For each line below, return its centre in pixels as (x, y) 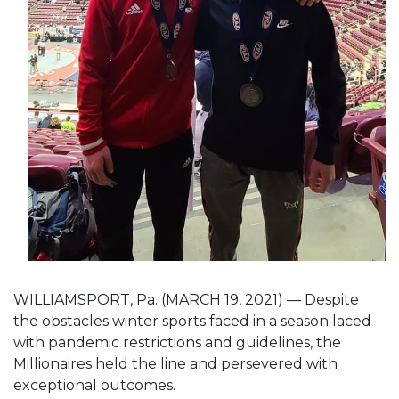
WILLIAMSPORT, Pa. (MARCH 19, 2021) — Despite (186, 299)
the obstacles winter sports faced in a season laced (192, 321)
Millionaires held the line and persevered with (175, 363)
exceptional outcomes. (96, 385)
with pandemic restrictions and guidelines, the (177, 342)
